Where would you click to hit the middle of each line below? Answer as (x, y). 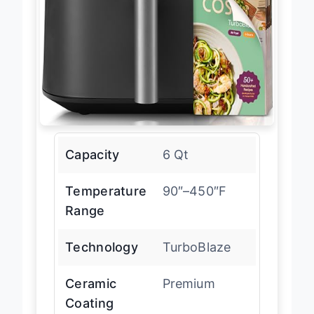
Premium (189, 296)
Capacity (93, 167)
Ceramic (91, 296)
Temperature (106, 203)
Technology (102, 259)
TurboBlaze (197, 259)
